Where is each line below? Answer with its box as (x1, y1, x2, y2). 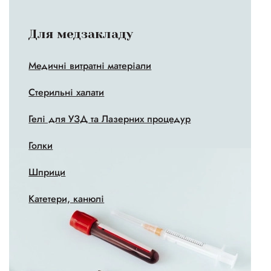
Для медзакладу (28, 27, 134, 41)
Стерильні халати (28, 85, 105, 99)
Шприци (28, 165, 66, 179)
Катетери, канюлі (28, 192, 105, 206)
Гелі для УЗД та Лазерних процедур (28, 112, 191, 126)
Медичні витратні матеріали (28, 59, 152, 73)
